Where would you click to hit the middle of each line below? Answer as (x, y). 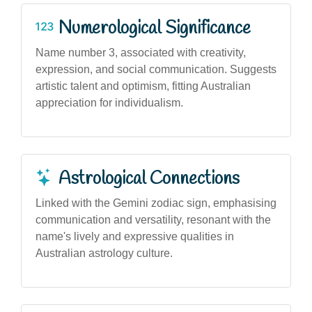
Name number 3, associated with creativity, (141, 52)
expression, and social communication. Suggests (156, 69)
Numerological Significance (155, 28)
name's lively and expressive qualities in (135, 236)
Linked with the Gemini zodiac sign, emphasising (156, 203)
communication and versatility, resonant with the (153, 219)
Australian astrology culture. (104, 253)
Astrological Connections (149, 179)
